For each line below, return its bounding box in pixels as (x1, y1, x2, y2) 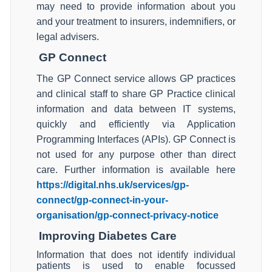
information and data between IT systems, (36, 104, 236, 114)
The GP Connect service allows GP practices (36, 73, 236, 84)
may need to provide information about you (36, 1, 236, 12)
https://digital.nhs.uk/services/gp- (36, 180, 189, 190)
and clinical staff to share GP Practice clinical (36, 89, 236, 99)
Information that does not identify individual (36, 250, 236, 260)
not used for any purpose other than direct (36, 149, 236, 160)
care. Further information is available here (36, 165, 236, 175)
